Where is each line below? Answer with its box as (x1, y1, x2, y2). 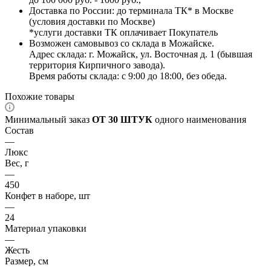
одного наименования (152, 114, 246, 125)
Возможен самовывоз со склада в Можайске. (29, 38, 214, 48)
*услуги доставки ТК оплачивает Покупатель (29, 27, 218, 38)
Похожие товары (5, 91, 74, 102)
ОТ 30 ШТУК (92, 114, 152, 125)
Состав (5, 125, 34, 135)
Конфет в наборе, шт (5, 190, 90, 201)
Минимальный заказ (5, 114, 92, 125)
